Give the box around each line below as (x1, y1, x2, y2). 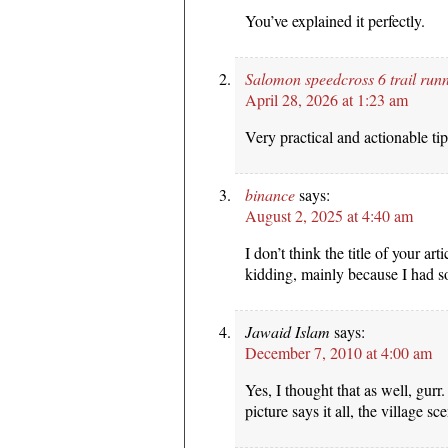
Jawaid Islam (245, 320, 330, 342)
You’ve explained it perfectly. (245, 9, 425, 31)
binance (245, 183, 295, 205)
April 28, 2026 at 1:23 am (245, 88, 408, 110)
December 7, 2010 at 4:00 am (245, 341, 432, 363)
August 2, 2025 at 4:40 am (245, 204, 413, 226)
